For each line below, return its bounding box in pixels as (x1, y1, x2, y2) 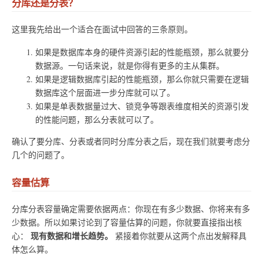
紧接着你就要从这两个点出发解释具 (113, 230, 247, 241)
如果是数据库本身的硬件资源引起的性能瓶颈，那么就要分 (35, 46, 249, 58)
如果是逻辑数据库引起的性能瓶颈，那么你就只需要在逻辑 (35, 73, 249, 85)
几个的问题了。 (12, 149, 69, 160)
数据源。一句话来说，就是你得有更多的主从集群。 (35, 59, 224, 71)
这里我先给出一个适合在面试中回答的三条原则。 (12, 23, 193, 35)
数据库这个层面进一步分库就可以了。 (35, 86, 175, 98)
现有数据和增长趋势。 (31, 229, 113, 242)
